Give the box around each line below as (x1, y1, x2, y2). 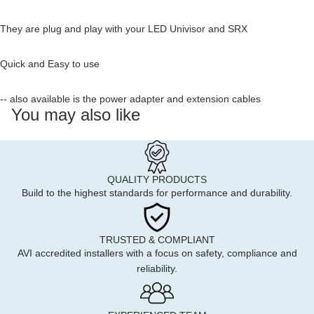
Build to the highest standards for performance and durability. (22, 186, 292, 198)
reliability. (137, 262, 177, 274)
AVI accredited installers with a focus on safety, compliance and (17, 247, 297, 259)
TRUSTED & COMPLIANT (99, 233, 215, 245)
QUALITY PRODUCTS (107, 173, 207, 185)
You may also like (11, 104, 140, 124)
